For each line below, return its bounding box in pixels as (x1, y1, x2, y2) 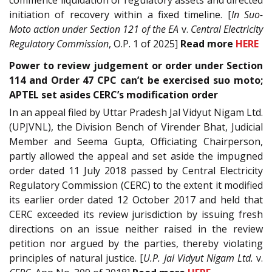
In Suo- (231, 7, 263, 21)
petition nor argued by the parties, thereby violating (9, 237, 263, 251)
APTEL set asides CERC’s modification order (9, 88, 218, 102)
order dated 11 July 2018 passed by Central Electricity (9, 164, 263, 178)
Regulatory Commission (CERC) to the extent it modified (9, 178, 263, 192)
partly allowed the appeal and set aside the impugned (9, 149, 263, 163)
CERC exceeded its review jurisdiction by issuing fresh (9, 208, 263, 222)
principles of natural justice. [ (9, 251, 144, 265)
